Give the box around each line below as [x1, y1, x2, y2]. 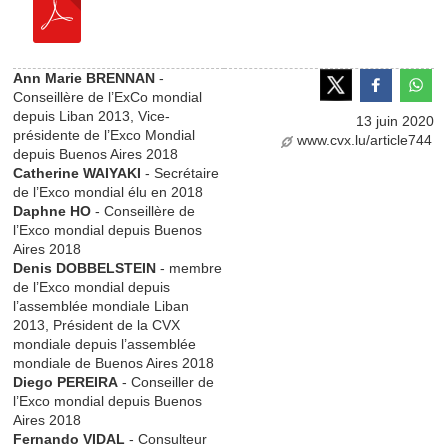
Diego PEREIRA [13, 373, 119, 390]
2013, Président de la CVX [13, 316, 181, 333]
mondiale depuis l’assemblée [13, 335, 197, 352]
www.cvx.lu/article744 [297, 132, 433, 149]
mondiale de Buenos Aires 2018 [13, 354, 215, 371]
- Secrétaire [141, 164, 220, 181]
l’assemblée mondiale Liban [13, 297, 190, 314]
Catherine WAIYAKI [13, 164, 142, 181]
